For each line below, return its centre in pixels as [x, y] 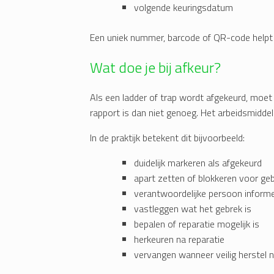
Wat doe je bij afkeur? [155, 68]
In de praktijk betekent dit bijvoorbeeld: [167, 138]
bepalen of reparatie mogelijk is [197, 224]
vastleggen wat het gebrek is [193, 209]
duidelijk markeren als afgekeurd [198, 163]
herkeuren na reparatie [179, 239]
